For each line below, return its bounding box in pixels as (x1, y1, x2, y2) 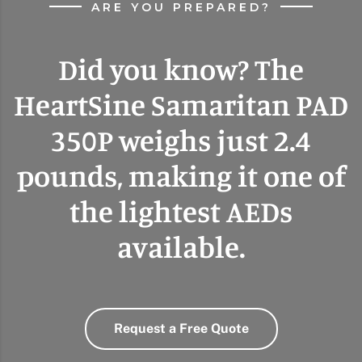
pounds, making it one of (16, 157, 346, 194)
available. (116, 228, 246, 265)
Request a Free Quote (113, 320, 249, 336)
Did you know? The (58, 50, 304, 87)
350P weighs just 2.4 (51, 121, 311, 158)
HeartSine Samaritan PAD (14, 86, 348, 123)
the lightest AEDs (69, 192, 293, 229)
